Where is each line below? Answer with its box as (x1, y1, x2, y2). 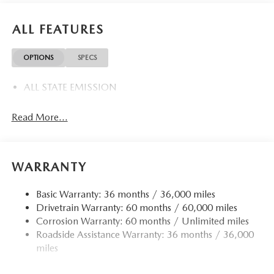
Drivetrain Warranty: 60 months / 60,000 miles (35, 202, 237, 213)
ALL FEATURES (12, 22, 104, 37)
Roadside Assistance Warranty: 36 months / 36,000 (35, 229, 254, 240)
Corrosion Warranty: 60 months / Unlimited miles (35, 215, 249, 227)
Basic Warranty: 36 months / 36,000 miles (35, 188, 215, 200)
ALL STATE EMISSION (23, 81, 117, 93)
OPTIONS (23, 53, 54, 62)
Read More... (11, 111, 68, 123)
